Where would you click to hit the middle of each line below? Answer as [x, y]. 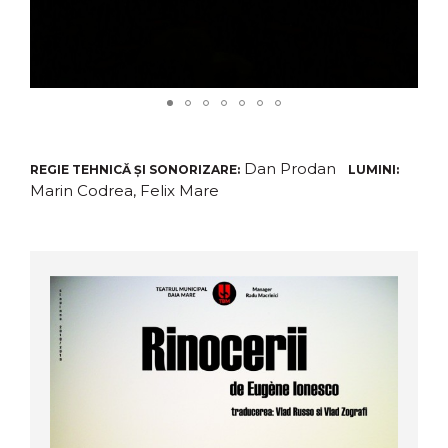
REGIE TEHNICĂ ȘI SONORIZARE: [135, 170]
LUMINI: [373, 170]
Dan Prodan [294, 169]
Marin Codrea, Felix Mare [128, 191]
